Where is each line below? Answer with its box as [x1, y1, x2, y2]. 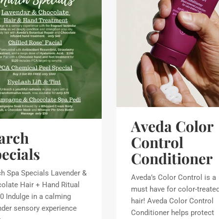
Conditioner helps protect [131, 208, 214, 217]
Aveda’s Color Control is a [131, 173, 216, 182]
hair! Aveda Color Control [131, 196, 214, 205]
